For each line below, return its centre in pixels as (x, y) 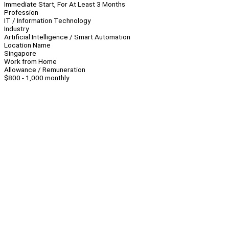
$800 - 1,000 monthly (37, 78)
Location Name (27, 45)
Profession (21, 13)
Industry (16, 29)
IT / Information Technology (47, 21)
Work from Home (30, 62)
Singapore (20, 53)
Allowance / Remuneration (45, 70)
